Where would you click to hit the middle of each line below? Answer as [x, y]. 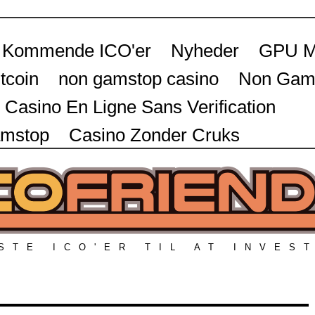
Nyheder [205, 51]
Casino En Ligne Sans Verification [140, 107]
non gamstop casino [139, 79]
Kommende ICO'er [77, 51]
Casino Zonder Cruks [154, 135]
